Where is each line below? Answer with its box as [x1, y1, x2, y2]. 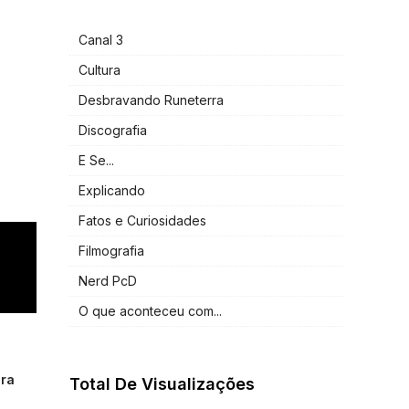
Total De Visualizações [69, 374, 255, 394]
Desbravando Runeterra [79, 92, 224, 109]
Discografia [79, 122, 147, 139]
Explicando [79, 183, 145, 199]
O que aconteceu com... [79, 303, 222, 320]
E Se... [79, 152, 114, 169]
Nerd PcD [79, 273, 137, 289]
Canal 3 [79, 32, 123, 48]
